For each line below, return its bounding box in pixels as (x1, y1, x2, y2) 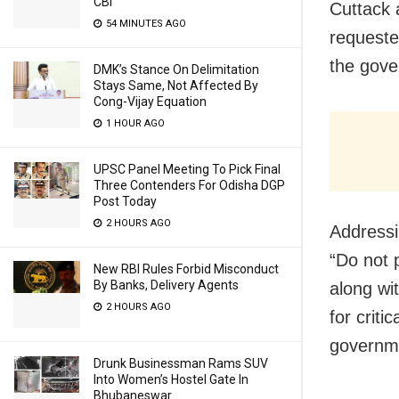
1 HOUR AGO (103, 118, 165, 129)
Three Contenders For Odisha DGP (94, 178, 285, 192)
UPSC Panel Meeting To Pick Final (94, 162, 281, 176)
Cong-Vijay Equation (94, 94, 207, 109)
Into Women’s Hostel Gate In (94, 372, 248, 387)
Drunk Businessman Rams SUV (94, 356, 268, 370)
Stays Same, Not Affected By (94, 78, 258, 93)
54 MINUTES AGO (103, 18, 186, 29)
